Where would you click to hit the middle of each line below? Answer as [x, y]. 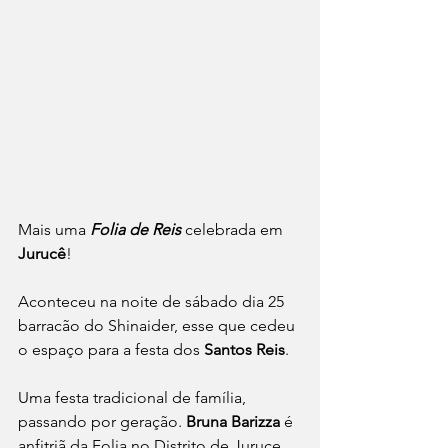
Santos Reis [244, 349]
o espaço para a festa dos [111, 349]
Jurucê [42, 253]
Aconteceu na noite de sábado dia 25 [153, 301]
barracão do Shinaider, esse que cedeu [158, 325]
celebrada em [234, 229]
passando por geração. [102, 421]
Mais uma [54, 229]
